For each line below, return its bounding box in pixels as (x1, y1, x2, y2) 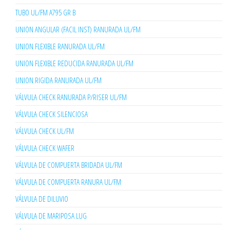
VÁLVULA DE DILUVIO (15, 194, 68, 204)
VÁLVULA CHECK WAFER (15, 143, 74, 154)
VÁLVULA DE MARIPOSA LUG (15, 210, 87, 221)
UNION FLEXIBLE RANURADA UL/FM (15, 41, 105, 52)
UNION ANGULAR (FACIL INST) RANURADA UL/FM (15, 24, 141, 35)
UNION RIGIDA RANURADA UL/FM (15, 75, 102, 86)
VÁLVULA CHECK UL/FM (15, 126, 74, 137)
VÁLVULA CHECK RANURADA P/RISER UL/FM (15, 92, 127, 103)
